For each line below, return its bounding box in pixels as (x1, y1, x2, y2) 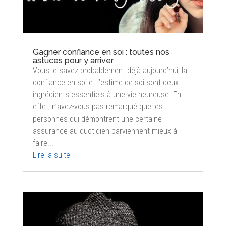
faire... (32, 138, 53, 148)
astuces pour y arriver (32, 55, 114, 65)
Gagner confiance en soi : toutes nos (32, 47, 169, 57)
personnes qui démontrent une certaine (32, 114, 162, 124)
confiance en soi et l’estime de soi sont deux (32, 77, 179, 87)
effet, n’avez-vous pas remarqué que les (32, 101, 163, 111)
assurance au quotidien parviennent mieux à (32, 126, 177, 136)
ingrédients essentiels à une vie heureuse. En (32, 89, 181, 99)
